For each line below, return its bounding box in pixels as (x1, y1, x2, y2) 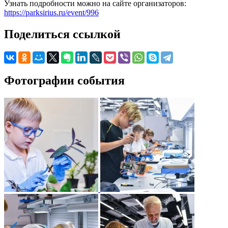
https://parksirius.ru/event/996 (4, 8, 99, 17)
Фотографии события (4, 73, 125, 87)
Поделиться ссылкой (4, 27, 121, 41)
